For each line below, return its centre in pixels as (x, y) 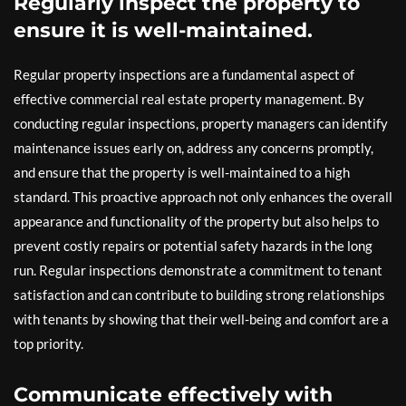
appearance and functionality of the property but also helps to (196, 221)
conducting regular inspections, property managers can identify (201, 123)
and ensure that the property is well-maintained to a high (182, 172)
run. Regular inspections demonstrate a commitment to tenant (198, 270)
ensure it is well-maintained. (163, 30)
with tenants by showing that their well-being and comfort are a (201, 319)
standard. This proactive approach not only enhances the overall (203, 196)
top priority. (48, 343)
